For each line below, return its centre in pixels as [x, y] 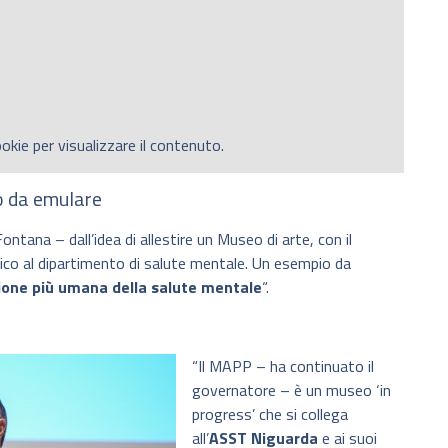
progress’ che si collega [270, 413]
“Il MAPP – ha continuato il [283, 365]
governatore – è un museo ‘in [291, 389]
